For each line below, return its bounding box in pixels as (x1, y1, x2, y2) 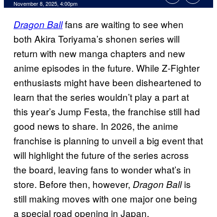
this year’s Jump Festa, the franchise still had (14, 105, 200, 118)
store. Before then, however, (14, 177, 133, 191)
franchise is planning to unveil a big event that (14, 134, 203, 147)
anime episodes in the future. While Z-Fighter (14, 61, 200, 75)
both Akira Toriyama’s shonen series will (14, 32, 180, 46)
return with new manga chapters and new (14, 46, 185, 60)
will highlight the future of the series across (14, 148, 189, 162)
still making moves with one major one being (14, 192, 197, 205)
